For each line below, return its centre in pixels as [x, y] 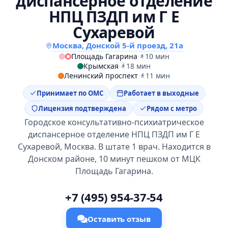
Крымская [101, 66]
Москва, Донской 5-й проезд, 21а [118, 45]
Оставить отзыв [119, 219]
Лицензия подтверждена [82, 108]
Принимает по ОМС [70, 93]
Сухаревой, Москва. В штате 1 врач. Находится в [114, 147]
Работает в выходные [161, 93]
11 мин [158, 76]
